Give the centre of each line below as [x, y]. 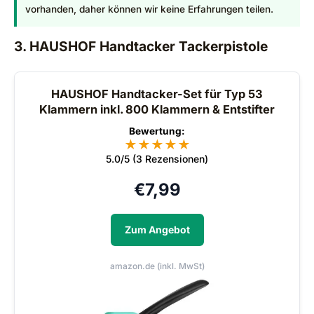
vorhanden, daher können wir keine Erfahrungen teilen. [149, 9]
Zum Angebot [157, 229]
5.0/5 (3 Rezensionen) [157, 158]
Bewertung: [157, 131]
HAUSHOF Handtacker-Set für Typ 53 [157, 94]
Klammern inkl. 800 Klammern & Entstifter [157, 109]
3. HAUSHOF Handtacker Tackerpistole [141, 46]
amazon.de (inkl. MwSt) [157, 266]
